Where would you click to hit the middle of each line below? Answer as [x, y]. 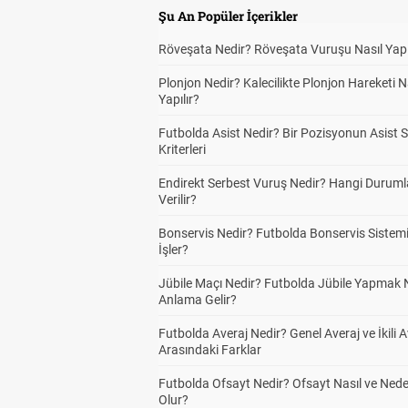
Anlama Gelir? [198, 300]
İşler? [173, 250]
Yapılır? [179, 99]
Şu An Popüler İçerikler [228, 16]
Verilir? [178, 199]
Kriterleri [182, 149]
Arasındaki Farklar [210, 350]
